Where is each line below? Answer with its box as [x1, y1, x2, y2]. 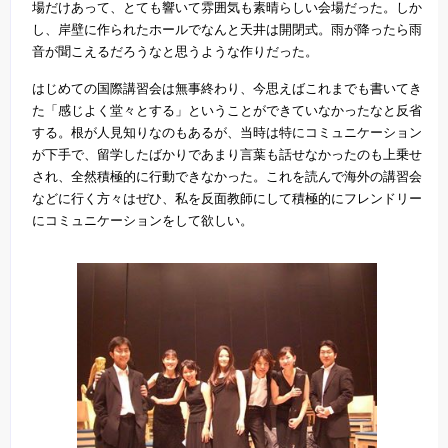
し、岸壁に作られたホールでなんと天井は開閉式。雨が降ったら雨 [31, 21, 423, 37]
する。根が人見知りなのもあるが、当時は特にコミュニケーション [31, 124, 423, 140]
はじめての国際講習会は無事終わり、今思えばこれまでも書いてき [31, 80, 423, 96]
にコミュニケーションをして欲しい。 [31, 212, 253, 228]
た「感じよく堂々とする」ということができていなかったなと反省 [31, 102, 423, 118]
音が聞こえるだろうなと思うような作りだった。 [31, 43, 318, 59]
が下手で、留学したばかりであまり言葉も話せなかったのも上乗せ [31, 146, 423, 162]
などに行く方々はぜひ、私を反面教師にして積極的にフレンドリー [31, 190, 423, 206]
